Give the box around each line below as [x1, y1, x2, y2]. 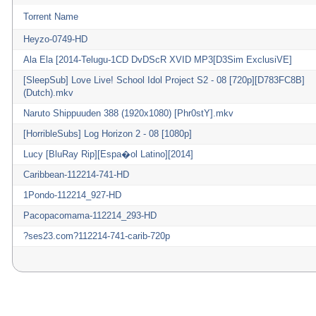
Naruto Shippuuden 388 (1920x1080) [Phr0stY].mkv [23, 108, 233, 119]
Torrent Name [23, 11, 78, 22]
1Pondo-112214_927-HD [23, 190, 121, 200]
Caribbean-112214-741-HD [23, 169, 129, 180]
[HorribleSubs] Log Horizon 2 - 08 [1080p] [23, 128, 192, 139]
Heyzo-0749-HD [23, 34, 87, 44]
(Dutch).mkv [23, 87, 73, 98]
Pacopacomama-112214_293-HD [23, 210, 157, 221]
